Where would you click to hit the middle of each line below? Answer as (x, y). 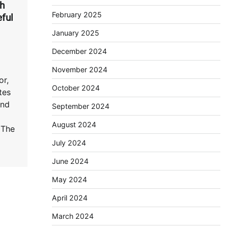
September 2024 (80, 106)
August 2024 (74, 124)
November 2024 (79, 69)
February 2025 (77, 15)
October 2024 (76, 88)
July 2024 (69, 143)
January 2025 (75, 33)
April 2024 (69, 198)
